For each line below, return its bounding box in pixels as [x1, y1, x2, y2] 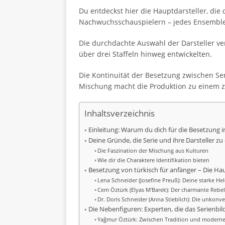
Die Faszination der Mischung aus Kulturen [97, 147, 209, 154]
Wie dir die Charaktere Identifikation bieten [97, 156, 210, 164]
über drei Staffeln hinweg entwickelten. [79, 49, 212, 59]
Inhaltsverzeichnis [84, 107, 155, 120]
